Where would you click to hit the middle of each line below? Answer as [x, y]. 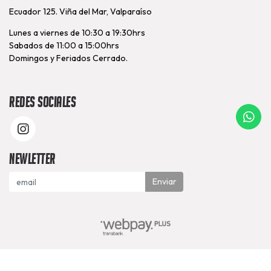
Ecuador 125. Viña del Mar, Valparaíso [80, 12]
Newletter [32, 159]
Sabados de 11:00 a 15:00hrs [64, 46]
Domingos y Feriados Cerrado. [68, 58]
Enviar [164, 181]
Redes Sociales [42, 103]
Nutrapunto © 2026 [135, 259]
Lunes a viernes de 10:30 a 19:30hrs [77, 33]
